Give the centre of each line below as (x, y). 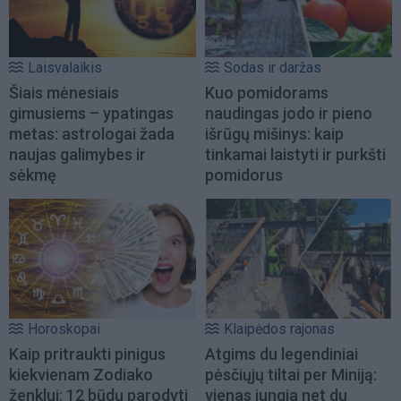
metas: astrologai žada (92, 133)
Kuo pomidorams (267, 92)
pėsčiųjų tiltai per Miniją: (291, 375)
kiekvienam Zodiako (81, 375)
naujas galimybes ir (77, 154)
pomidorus (244, 175)
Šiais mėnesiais (64, 92)
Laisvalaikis (65, 67)
